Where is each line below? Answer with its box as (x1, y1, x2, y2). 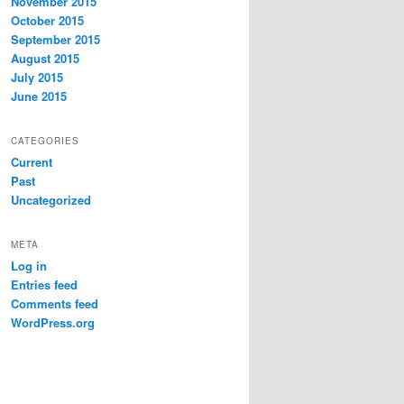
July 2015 (11, 68, 63, 86)
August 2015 (11, 49, 79, 67)
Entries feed (11, 276, 78, 294)
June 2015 (11, 87, 67, 105)
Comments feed (11, 295, 98, 313)
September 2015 (11, 30, 100, 48)
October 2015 (11, 11, 84, 29)
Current (11, 152, 52, 170)
